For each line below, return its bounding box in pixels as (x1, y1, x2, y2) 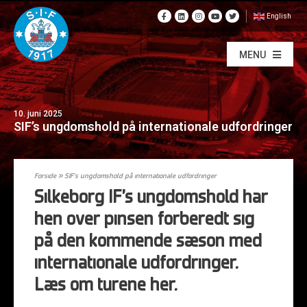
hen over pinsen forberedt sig (34, 212, 254, 229)
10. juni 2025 (14, 108, 62, 119)
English (267, 12, 291, 21)
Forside (34, 173, 56, 180)
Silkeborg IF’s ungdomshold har (34, 190, 268, 207)
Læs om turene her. (34, 278, 177, 295)
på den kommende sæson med (34, 234, 262, 251)
